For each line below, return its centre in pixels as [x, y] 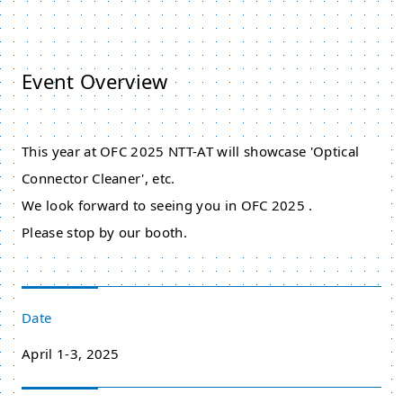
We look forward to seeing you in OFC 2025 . [167, 205]
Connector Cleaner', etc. [99, 178]
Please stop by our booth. [104, 232]
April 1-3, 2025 [71, 354]
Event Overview [95, 81]
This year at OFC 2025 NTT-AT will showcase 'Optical [191, 151]
